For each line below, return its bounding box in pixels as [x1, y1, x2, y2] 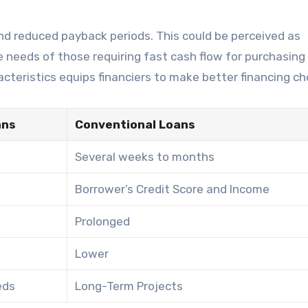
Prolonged [75, 214, 131, 228]
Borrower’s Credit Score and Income [75, 181, 270, 196]
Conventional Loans [75, 117, 196, 131]
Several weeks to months [75, 149, 215, 164]
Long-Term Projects [75, 278, 184, 293]
